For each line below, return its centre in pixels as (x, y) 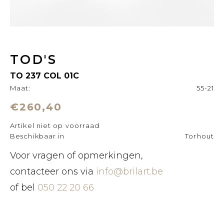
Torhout (199, 136)
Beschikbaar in (37, 136)
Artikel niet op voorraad (55, 125)
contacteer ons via (52, 171)
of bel (24, 187)
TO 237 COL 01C (44, 76)
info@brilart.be (129, 171)
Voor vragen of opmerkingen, (76, 155)
